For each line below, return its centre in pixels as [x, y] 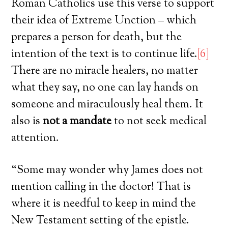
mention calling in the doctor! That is [101, 187]
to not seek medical [159, 121]
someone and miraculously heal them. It [107, 105]
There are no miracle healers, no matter [105, 71]
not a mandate [77, 121]
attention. [35, 138]
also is [27, 121]
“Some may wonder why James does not [107, 170]
